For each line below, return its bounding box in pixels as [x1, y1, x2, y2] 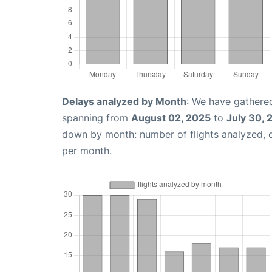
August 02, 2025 [131, 112, 211, 124]
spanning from [62, 112, 131, 124]
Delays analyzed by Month [62, 95, 186, 108]
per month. [62, 144, 112, 157]
